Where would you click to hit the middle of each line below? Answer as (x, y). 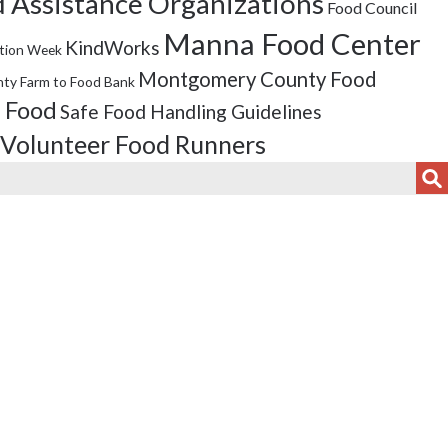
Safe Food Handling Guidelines (191, 111)
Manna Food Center (292, 43)
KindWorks (112, 47)
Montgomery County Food (257, 79)
